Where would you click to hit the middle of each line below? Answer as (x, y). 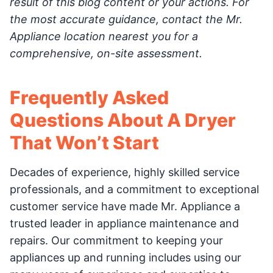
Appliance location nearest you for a (104, 36)
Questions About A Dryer (123, 120)
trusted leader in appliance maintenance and (124, 223)
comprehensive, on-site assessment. (106, 53)
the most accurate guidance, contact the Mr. (126, 19)
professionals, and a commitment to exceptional (134, 189)
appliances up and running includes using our (126, 257)
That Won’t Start (84, 142)
